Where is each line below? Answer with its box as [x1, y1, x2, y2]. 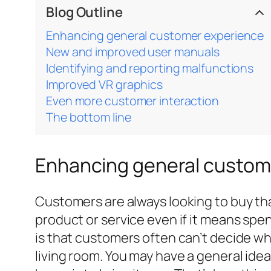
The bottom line [46, 109, 131, 126]
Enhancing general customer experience [46, 27, 264, 44]
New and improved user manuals [46, 44, 220, 60]
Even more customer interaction [46, 93, 219, 109]
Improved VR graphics [46, 76, 163, 93]
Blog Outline [46, 3, 123, 22]
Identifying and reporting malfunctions [46, 60, 254, 77]
